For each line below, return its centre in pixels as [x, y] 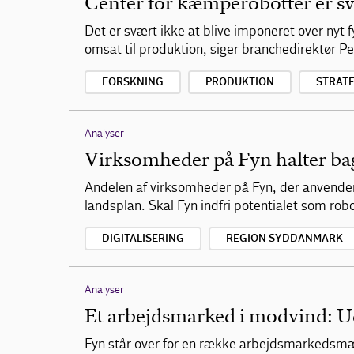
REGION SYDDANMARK [284, 239]
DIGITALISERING [143, 239]
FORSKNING [133, 82]
